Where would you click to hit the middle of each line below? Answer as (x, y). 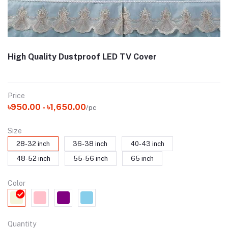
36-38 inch (90, 144)
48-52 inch (33, 159)
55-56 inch (91, 159)
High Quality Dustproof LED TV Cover (82, 57)
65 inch (142, 159)
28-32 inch (33, 144)
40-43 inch (147, 144)
